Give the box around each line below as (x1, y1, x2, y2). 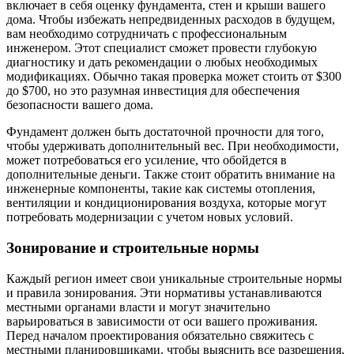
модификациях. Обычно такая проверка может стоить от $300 (6, 70, 341, 84)
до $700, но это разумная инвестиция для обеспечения (6, 84, 299, 98)
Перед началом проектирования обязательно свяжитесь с (6, 328, 314, 342)
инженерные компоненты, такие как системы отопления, (6, 182, 315, 196)
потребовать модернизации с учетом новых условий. (6, 210, 293, 224)
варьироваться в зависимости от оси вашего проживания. (6, 314, 318, 328)
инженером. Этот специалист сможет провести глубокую (6, 41, 317, 55)
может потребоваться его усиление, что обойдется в (6, 153, 287, 168)
